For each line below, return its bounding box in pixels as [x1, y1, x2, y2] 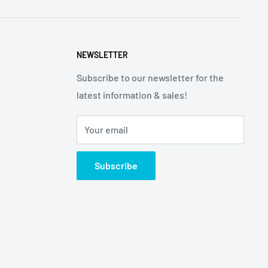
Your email [84, 123, 128, 135]
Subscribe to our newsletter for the [77, 71, 224, 83]
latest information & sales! [77, 89, 187, 100]
